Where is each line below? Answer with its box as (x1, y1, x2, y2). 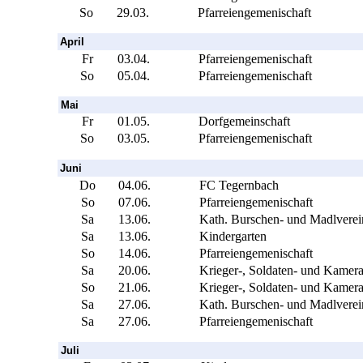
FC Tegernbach (199, 177, 279, 192)
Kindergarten (199, 228, 267, 243)
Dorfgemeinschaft (199, 113, 290, 128)
